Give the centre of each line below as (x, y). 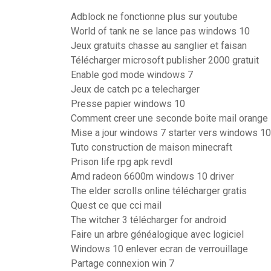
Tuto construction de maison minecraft (152, 147)
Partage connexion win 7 (122, 263)
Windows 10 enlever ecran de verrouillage (159, 249)
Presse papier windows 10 (128, 104)
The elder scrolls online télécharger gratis (159, 191)
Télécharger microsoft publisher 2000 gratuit (165, 60)
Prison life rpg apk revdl (122, 162)
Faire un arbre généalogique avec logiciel (157, 234)
